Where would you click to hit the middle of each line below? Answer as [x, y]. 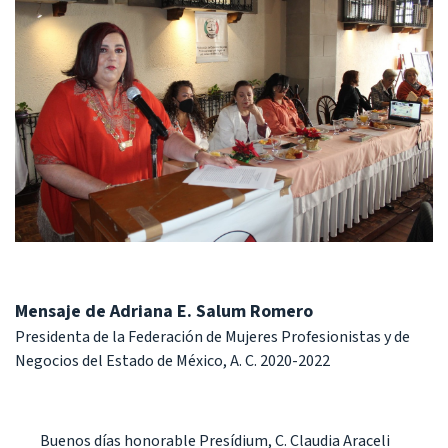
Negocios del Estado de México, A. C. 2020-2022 [172, 361]
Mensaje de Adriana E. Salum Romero [164, 312]
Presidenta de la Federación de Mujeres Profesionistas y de [212, 337]
